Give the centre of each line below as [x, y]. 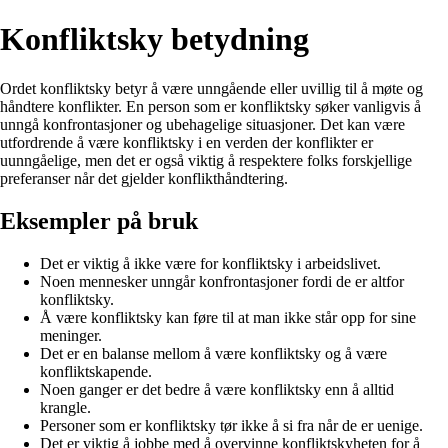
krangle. [65, 407]
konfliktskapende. [96, 371]
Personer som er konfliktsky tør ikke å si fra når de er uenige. [231, 425]
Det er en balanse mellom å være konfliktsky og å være [213, 353]
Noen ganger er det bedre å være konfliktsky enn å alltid [217, 389]
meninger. [71, 335]
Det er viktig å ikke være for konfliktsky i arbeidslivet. [210, 263]
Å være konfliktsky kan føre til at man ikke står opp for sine [228, 317]
